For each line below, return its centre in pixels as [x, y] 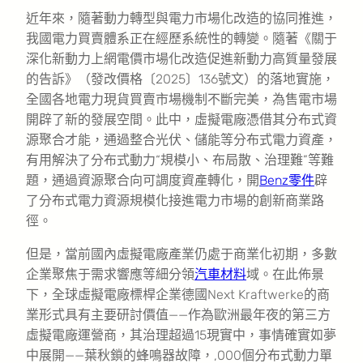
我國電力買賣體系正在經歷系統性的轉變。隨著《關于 [181, 38]
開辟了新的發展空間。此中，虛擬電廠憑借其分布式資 [181, 119]
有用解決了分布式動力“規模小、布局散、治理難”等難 [180, 160]
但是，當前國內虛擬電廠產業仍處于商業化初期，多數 [181, 254]
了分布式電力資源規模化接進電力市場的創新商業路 [175, 200]
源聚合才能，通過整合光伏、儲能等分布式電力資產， [181, 139]
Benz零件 [287, 180]
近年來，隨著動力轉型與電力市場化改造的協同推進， [181, 18]
